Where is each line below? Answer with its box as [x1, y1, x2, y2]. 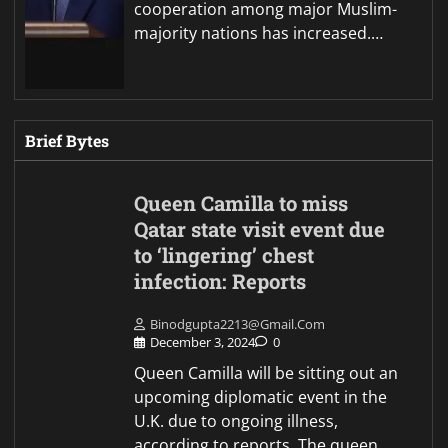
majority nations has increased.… [134, 21, 384, 44]
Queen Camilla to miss [134, 189, 349, 217]
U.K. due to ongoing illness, [134, 409, 339, 432]
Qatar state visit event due [134, 215, 386, 243]
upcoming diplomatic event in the [134, 385, 388, 408]
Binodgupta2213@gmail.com [150, 314, 326, 333]
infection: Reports [134, 267, 307, 295]
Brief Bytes [25, 129, 109, 151]
